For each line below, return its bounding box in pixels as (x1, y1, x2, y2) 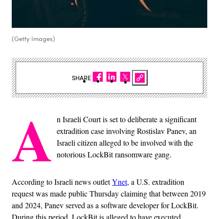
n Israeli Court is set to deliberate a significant (57, 114, 197, 125)
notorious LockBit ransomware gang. (57, 149, 172, 160)
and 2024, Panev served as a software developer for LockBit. (12, 200, 198, 211)
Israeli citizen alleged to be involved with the (57, 137, 193, 148)
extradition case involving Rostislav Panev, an (57, 126, 197, 136)
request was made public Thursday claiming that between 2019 (12, 188, 206, 199)
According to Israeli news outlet (12, 176, 112, 187)
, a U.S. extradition (127, 176, 184, 187)
